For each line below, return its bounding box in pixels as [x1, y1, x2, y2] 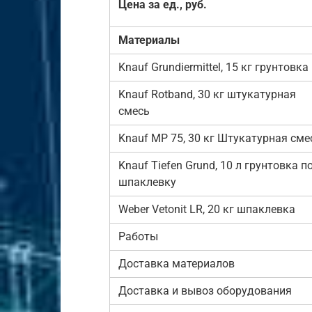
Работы [118, 229, 158, 243]
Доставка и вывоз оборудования [118, 283, 292, 297]
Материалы [118, 33, 180, 47]
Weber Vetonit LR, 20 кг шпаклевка [118, 202, 295, 216]
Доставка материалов [118, 256, 235, 270]
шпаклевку [118, 175, 176, 189]
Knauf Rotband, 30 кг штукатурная [118, 87, 296, 101]
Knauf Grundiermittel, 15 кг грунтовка [118, 60, 309, 74]
